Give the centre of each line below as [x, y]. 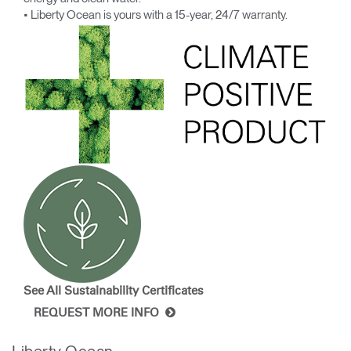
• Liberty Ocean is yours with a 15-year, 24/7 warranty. [156, 14]
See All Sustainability [81, 291]
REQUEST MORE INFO [100, 313]
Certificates [173, 291]
